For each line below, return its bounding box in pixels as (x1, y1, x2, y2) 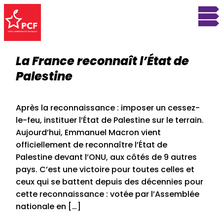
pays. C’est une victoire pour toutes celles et (16, 163, 194, 175)
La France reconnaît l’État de (16, 52, 189, 69)
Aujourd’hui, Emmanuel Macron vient (16, 126, 161, 138)
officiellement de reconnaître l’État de (16, 139, 167, 150)
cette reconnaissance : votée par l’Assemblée (16, 188, 199, 200)
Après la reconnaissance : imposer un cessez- (16, 102, 200, 113)
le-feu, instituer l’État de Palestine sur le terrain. (16, 114, 204, 126)
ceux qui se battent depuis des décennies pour (16, 176, 203, 187)
